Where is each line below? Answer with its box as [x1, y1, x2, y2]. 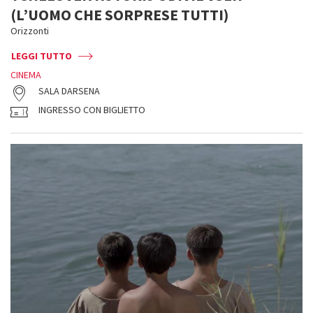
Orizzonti [10, 24, 49, 37]
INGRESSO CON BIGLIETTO [38, 103, 145, 116]
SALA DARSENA [38, 85, 100, 97]
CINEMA [10, 68, 41, 81]
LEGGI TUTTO [11, 50, 72, 62]
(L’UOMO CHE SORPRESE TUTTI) [10, 5, 228, 24]
